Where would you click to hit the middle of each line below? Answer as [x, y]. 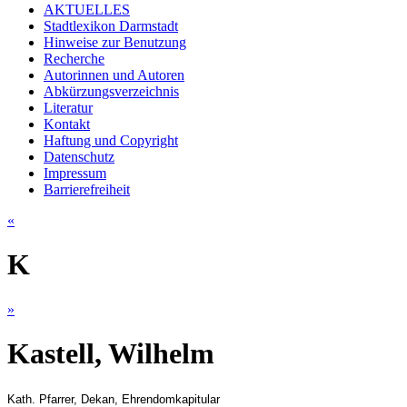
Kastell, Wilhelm [111, 354]
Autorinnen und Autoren [114, 74]
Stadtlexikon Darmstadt [111, 25]
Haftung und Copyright [111, 140]
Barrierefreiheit [87, 189]
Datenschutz [79, 156]
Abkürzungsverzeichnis [111, 91]
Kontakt [67, 124]
